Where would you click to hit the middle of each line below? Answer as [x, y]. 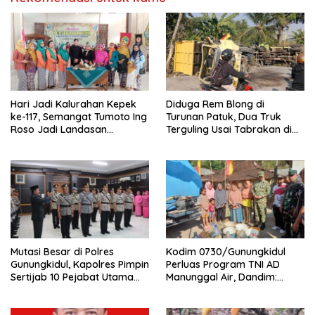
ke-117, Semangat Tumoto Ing [79, 116]
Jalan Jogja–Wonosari [219, 142]
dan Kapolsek [43, 289]
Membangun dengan [59, 142]
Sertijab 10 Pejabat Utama [72, 277]
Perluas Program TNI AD [223, 264]
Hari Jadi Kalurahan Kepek [73, 104]
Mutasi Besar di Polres [62, 251]
